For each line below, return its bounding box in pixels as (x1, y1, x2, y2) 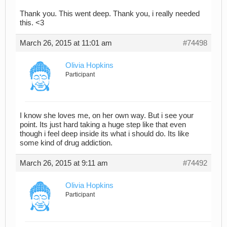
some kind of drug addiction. (20, 139, 112, 147)
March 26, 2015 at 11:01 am (20, 39, 112, 47)
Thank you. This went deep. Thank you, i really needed (20, 9, 200, 18)
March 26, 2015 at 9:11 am (20, 159, 108, 168)
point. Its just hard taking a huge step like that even (20, 121, 186, 129)
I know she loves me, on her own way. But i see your (20, 111, 194, 120)
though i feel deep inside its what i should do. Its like (20, 130, 189, 138)
